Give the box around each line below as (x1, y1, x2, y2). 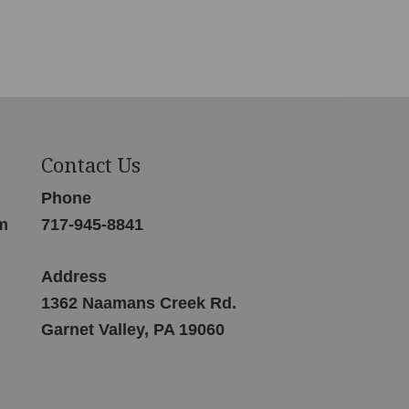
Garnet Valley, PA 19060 (40, 320, 225, 340)
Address (40, 267, 107, 287)
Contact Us (40, 151, 141, 179)
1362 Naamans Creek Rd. (40, 294, 236, 313)
